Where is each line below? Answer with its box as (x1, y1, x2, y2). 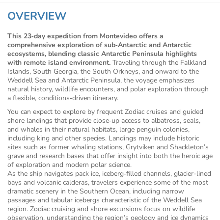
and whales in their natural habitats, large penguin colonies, (7, 125, 190, 135)
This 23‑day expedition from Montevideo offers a (7, 31, 164, 41)
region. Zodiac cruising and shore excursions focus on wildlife (7, 204, 195, 214)
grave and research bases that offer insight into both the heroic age (7, 151, 213, 161)
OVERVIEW (7, 9, 66, 24)
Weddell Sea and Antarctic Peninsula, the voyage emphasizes (7, 76, 194, 85)
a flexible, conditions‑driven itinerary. (7, 93, 118, 103)
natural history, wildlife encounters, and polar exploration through (7, 84, 209, 94)
